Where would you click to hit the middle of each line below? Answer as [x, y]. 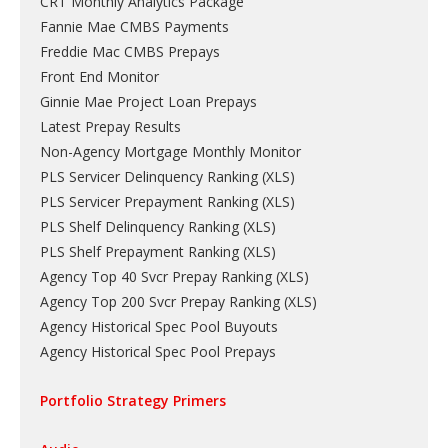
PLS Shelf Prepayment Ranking [139, 251]
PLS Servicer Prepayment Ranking [149, 201]
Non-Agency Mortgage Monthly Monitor [170, 151]
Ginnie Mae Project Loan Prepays [148, 101]
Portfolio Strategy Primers [133, 400]
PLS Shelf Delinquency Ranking [139, 226]
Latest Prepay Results [110, 126]
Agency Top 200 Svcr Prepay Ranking [160, 301]
